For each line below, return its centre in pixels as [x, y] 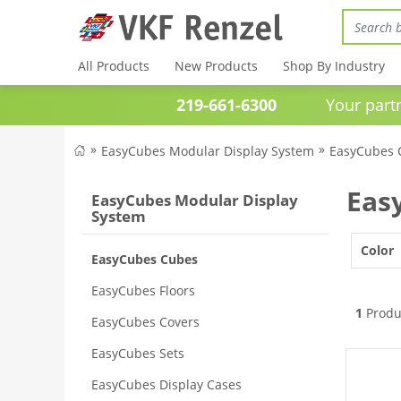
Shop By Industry [334, 66]
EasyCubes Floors [143, 290]
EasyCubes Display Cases [166, 384]
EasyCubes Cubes [145, 259]
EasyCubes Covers [145, 322]
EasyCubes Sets [138, 353]
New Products [216, 66]
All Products [114, 66]
